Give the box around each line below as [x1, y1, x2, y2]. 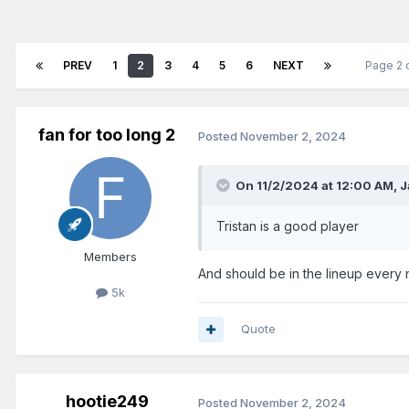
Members [84, 249, 137, 265]
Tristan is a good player [216, 218, 362, 235]
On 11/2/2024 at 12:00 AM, [236, 178, 400, 194]
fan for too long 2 [38, 125, 175, 145]
